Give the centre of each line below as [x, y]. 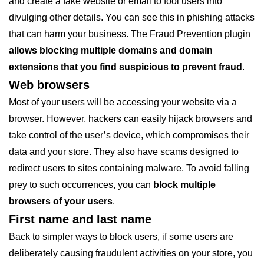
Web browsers [49, 85]
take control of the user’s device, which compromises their [129, 135]
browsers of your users [61, 201]
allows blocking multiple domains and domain [111, 50]
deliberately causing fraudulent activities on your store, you [131, 253]
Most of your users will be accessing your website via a [123, 102]
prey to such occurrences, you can [81, 185]
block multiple [184, 185]
